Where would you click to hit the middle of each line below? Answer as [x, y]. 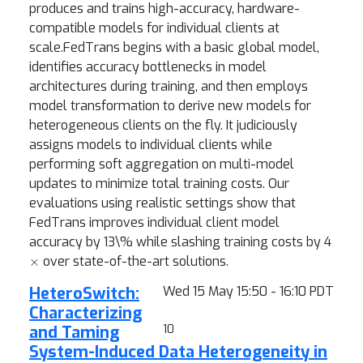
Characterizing [85, 313]
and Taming [74, 333]
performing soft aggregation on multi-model [162, 164]
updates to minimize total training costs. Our [159, 184]
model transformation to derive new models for [170, 106]
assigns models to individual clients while [151, 145]
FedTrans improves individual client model [154, 222]
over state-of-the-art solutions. [134, 261]
